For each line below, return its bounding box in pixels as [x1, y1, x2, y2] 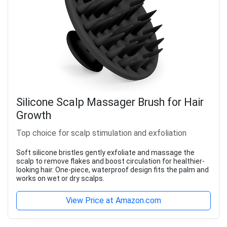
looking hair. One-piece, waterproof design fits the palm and [16, 166, 209, 174]
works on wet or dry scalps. [16, 174, 104, 183]
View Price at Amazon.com [66, 196, 161, 206]
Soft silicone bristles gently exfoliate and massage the [16, 148, 195, 157]
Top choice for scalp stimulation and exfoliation [16, 128, 186, 138]
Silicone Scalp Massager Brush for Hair [16, 96, 204, 109]
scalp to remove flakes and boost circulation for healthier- [16, 157, 205, 166]
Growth [16, 109, 51, 122]
